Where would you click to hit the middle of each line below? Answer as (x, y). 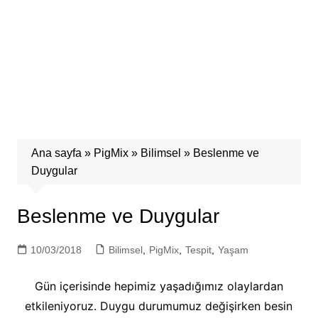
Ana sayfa (56, 153)
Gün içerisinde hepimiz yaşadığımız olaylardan (159, 286)
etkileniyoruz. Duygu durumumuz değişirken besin (159, 306)
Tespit (198, 250)
